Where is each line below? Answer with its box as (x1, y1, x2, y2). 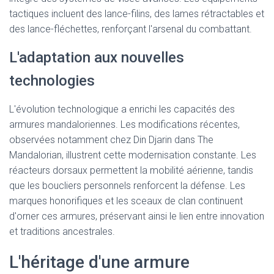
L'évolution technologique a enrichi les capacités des (9, 103, 235, 115)
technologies (9, 72, 95, 89)
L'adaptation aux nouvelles (9, 49, 184, 66)
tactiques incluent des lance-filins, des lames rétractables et (9, 8, 264, 20)
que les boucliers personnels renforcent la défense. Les (9, 180, 245, 191)
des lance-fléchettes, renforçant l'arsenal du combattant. (9, 23, 252, 35)
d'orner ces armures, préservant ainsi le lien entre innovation (9, 210, 264, 222)
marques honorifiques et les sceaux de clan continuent (9, 195, 243, 207)
